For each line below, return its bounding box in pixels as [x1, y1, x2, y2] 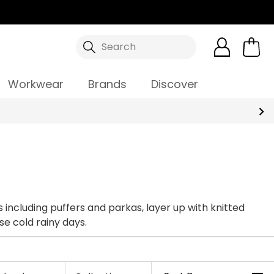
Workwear [7, 76, 64, 92]
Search [101, 40, 136, 54]
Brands [87, 76, 127, 92]
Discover [150, 76, 198, 92]
